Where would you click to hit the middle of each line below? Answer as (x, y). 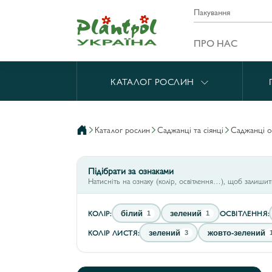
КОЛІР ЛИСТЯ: (114, 232)
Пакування (212, 12)
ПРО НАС (215, 42)
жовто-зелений (236, 233)
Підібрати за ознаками (131, 171)
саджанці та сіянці (193, 130)
